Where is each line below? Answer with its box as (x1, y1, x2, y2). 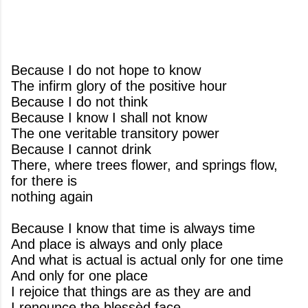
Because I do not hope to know (11, 63, 201, 78)
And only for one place (11, 268, 148, 283)
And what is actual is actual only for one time (11, 252, 283, 267)
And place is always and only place (11, 236, 223, 252)
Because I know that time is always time (11, 221, 255, 236)
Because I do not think (11, 94, 148, 109)
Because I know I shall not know (11, 110, 207, 125)
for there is (11, 173, 77, 188)
